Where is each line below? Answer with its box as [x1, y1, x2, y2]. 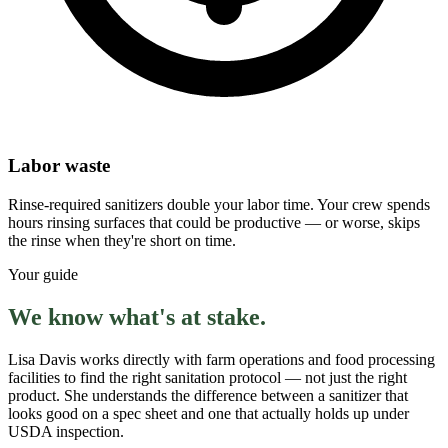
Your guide [8, 265, 78, 283]
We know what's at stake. [8, 303, 266, 330]
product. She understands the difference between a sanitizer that [8, 386, 408, 404]
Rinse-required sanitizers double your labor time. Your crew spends [8, 195, 430, 213]
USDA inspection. [8, 422, 124, 440]
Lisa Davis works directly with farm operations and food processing [8, 350, 435, 368]
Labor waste [8, 155, 110, 177]
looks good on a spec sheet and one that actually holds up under [8, 404, 409, 422]
